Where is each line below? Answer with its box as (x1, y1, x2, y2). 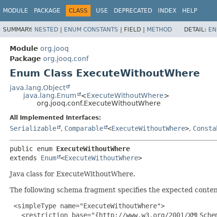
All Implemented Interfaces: (10, 114, 101, 121)
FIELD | (124, 26, 147, 33)
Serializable (10, 124, 56, 132)
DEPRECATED (114, 7, 152, 14)
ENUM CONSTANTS (64, 26, 118, 33)
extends (10, 154, 41, 162)
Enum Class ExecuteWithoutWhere (10, 67, 200, 79)
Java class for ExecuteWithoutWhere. (10, 170, 135, 178)
